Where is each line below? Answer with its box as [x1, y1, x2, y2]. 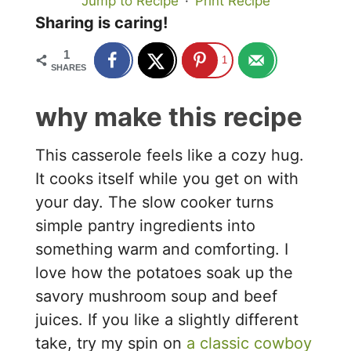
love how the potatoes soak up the [35, 263, 294, 283]
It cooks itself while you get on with [35, 169, 299, 189]
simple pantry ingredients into [35, 216, 256, 236]
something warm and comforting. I [35, 240, 289, 259]
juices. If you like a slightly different [35, 310, 299, 330]
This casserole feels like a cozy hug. [35, 146, 305, 165]
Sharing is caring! [35, 13, 168, 33]
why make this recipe [35, 100, 303, 132]
